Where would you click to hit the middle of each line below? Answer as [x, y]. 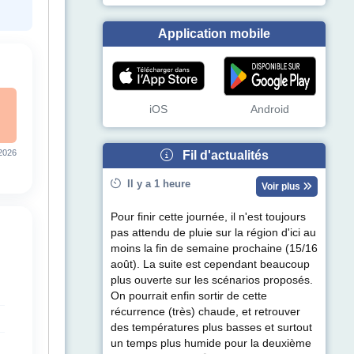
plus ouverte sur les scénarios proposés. [212, 281]
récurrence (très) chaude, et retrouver [205, 312]
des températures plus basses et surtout [211, 328]
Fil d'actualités [220, 156]
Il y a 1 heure [156, 184]
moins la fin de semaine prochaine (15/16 [214, 249]
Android [270, 110]
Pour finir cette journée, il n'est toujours [208, 217]
